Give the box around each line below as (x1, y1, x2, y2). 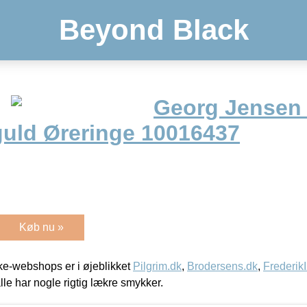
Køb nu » (19, 221, 64, 233)
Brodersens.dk (187, 260, 258, 272)
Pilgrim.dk (133, 260, 182, 272)
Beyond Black (58, 14, 249, 46)
